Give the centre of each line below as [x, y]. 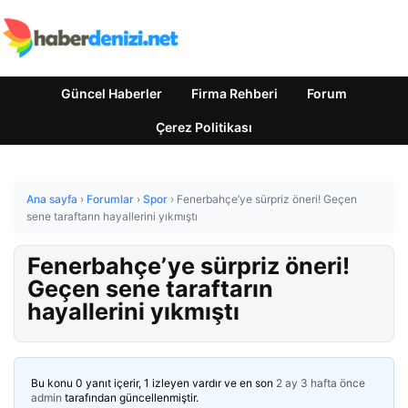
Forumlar [110, 199]
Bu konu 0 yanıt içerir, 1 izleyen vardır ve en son [153, 383]
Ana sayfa [52, 199]
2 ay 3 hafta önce [321, 383]
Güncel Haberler [112, 93]
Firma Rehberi [235, 93]
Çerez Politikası [204, 127]
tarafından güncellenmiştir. [130, 398]
